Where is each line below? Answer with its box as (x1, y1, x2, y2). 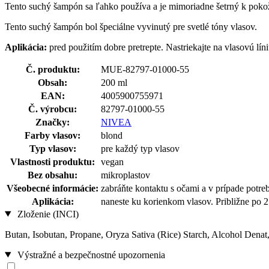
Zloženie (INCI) (14, 208, 79, 219)
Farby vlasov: (25, 130, 80, 141)
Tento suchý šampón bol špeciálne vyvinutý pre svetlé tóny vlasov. (5, 21, 257, 32)
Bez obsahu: (28, 169, 77, 180)
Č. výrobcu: (28, 103, 77, 114)
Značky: (35, 116, 70, 127)
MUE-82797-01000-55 (101, 64, 189, 74)
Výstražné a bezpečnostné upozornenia (14, 249, 165, 260)
